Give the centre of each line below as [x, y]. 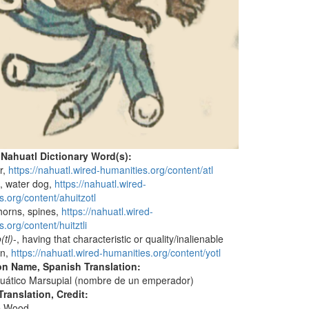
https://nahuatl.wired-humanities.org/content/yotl [116, 252]
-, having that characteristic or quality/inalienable [119, 238]
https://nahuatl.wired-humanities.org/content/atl [111, 169]
